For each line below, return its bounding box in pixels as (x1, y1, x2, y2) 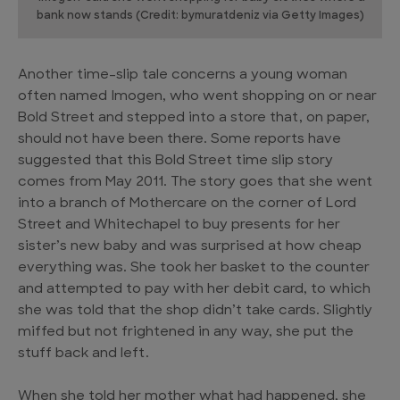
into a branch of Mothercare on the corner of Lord (18, 197, 356, 212)
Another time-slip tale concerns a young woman (18, 69, 347, 83)
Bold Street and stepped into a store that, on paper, (18, 112, 370, 126)
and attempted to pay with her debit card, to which (18, 283, 371, 297)
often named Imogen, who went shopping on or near (18, 90, 377, 104)
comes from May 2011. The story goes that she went (18, 176, 372, 190)
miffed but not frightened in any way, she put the (18, 326, 354, 340)
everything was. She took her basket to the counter (18, 262, 370, 276)
